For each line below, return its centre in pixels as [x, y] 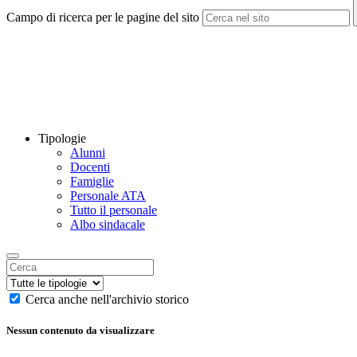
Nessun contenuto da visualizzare [80, 331]
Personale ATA [108, 196]
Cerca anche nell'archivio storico [107, 300]
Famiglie [92, 182]
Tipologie [62, 139]
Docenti [90, 167]
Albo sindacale [108, 225]
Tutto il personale [114, 210]
